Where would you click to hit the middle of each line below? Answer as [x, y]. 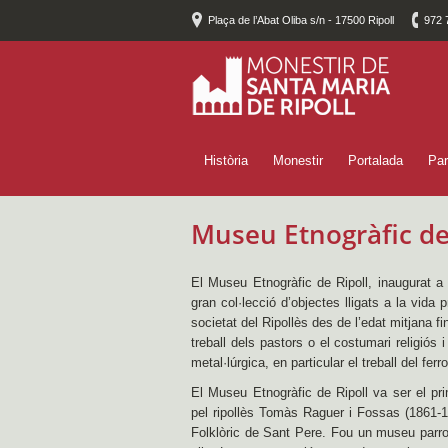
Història [226, 160]
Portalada [375, 160]
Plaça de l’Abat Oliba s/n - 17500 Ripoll [301, 20]
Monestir [298, 160]
